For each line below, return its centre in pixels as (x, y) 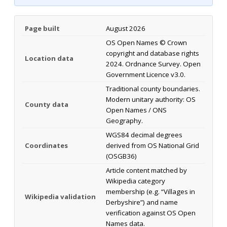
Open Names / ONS (136, 110)
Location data (49, 58)
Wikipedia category (136, 181)
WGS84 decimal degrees (144, 135)
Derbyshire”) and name (142, 202)
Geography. (124, 120)
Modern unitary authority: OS (151, 99)
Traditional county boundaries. (153, 88)
